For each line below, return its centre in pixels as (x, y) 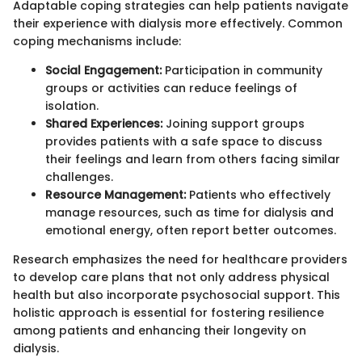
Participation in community (242, 70)
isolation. (72, 105)
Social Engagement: (103, 70)
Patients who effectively (258, 194)
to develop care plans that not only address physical (171, 277)
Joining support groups (234, 123)
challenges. (79, 177)
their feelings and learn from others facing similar (193, 159)
